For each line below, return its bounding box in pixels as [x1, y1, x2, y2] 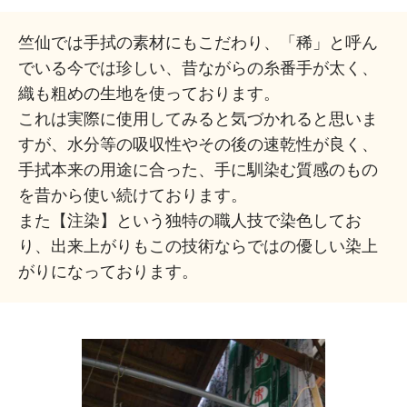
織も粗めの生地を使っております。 [18, 84, 280, 103]
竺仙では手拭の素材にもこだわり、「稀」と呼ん [18, 33, 378, 52]
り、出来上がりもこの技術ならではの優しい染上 [18, 236, 378, 255]
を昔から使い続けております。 [18, 185, 247, 204]
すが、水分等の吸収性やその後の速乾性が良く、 [18, 134, 378, 154]
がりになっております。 [18, 262, 198, 281]
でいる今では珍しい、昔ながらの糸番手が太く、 [18, 58, 378, 77]
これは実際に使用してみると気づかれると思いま [18, 109, 378, 128]
